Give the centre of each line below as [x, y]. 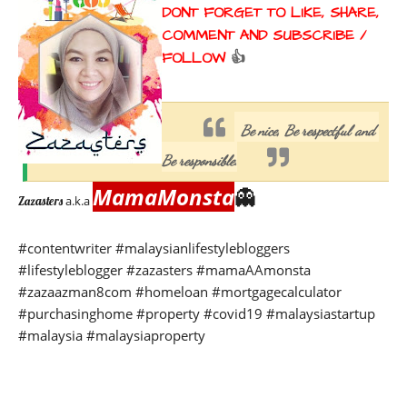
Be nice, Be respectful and [308, 130]
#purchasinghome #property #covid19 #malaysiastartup [197, 313]
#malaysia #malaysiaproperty [112, 335]
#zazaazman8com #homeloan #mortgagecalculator [180, 291]
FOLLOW [196, 58]
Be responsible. [199, 160]
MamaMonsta [164, 196]
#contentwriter [67, 248]
